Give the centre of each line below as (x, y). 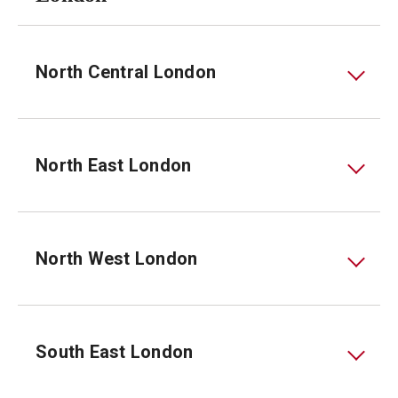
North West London (117, 259)
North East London (114, 165)
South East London (115, 352)
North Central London (126, 72)
